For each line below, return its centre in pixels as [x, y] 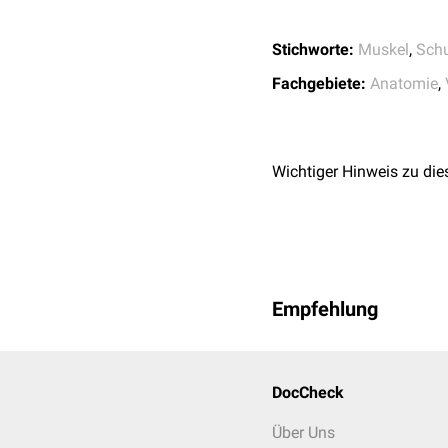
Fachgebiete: [319, 83]
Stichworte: [313, 49]
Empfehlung [325, 309]
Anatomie [404, 83]
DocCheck [308, 392]
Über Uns [303, 432]
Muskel [383, 49]
